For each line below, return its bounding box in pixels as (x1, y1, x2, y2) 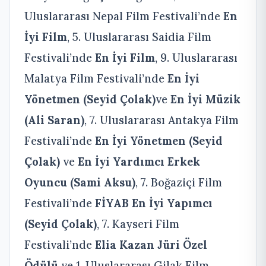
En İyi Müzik (170, 91, 240, 106)
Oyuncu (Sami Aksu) (24, 175, 135, 189)
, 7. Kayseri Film (97, 216, 179, 231)
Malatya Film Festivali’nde (24, 71, 167, 85)
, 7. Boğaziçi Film (135, 175, 222, 189)
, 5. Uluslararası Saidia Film (67, 29, 211, 44)
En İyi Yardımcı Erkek (78, 154, 200, 169)
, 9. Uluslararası (155, 50, 237, 65)
